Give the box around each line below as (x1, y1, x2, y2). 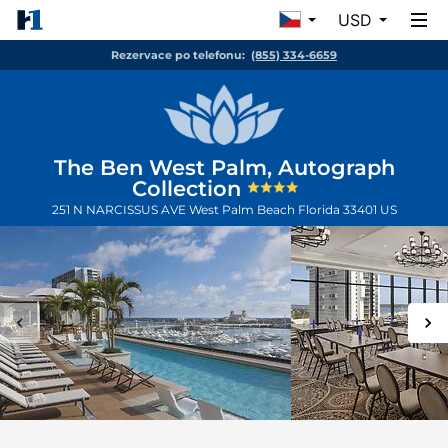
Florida (297, 202, 343, 217)
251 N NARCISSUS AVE (51, 202, 189, 217)
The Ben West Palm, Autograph (53, 155, 395, 180)
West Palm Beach (188, 202, 298, 217)
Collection (131, 176, 247, 201)
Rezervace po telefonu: (111, 48, 245, 62)
